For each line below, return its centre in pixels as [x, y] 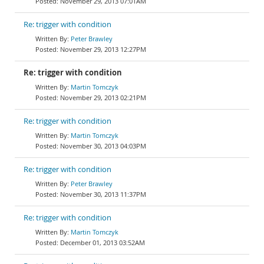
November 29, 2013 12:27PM [103, 49]
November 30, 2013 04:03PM [103, 146]
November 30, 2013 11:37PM [103, 194]
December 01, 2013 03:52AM [103, 242]
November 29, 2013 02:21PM [103, 98]
